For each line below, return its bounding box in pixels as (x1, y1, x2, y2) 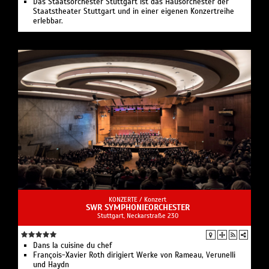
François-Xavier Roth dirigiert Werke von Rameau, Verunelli (33, 250, 235, 261)
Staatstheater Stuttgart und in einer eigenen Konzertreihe (33, 7, 234, 17)
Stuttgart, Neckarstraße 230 (97, 211, 178, 220)
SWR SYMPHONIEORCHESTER (85, 202, 190, 213)
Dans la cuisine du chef (33, 241, 112, 251)
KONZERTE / (109, 195, 144, 204)
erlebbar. (33, 16, 63, 26)
